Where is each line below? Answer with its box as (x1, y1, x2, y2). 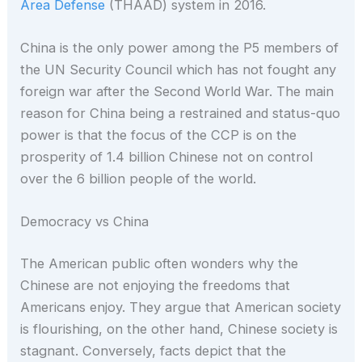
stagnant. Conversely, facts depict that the (20, 342, 287, 359)
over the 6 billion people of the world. (20, 170, 257, 187)
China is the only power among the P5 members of (20, 39, 339, 56)
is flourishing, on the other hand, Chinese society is (20, 320, 339, 337)
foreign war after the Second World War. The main (20, 82, 335, 99)
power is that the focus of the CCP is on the (20, 126, 297, 143)
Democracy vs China (20, 213, 149, 230)
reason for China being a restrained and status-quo (20, 104, 341, 121)
